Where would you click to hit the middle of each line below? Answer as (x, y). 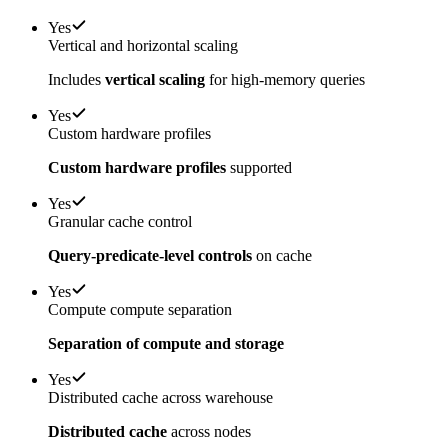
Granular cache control (120, 222)
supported (259, 168)
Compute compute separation (140, 310)
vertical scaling (155, 80)
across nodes (209, 432)
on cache (282, 256)
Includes (76, 80)
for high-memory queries (285, 80)
